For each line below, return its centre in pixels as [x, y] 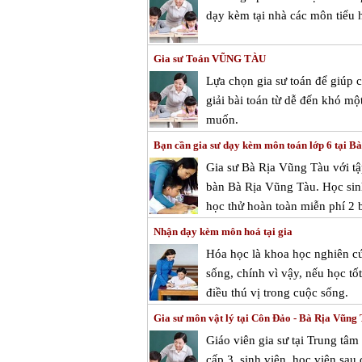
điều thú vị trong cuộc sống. [277, 293]
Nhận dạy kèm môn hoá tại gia [223, 232]
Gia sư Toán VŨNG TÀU [210, 59]
